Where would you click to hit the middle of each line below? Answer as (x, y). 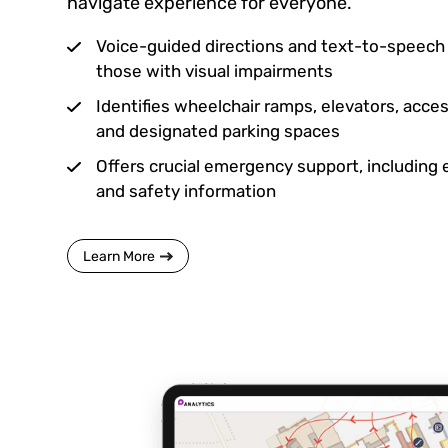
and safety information (186, 191)
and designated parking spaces (218, 131)
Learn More (119, 256)
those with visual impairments (214, 71)
